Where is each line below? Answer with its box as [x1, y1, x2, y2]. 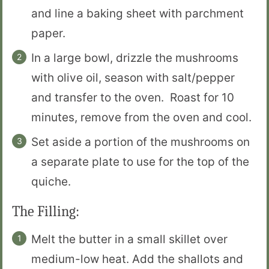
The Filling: [12, 202, 79, 220]
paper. [31, 26, 71, 40]
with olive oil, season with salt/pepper [31, 70, 235, 85]
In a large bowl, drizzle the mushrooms [31, 50, 238, 65]
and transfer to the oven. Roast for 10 [31, 90, 234, 104]
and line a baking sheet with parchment [31, 6, 244, 20]
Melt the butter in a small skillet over [31, 232, 228, 246]
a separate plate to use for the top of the [31, 154, 249, 169]
